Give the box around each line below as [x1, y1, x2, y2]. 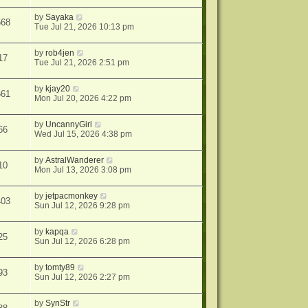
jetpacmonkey [45, 191, 98, 201]
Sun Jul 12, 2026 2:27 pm [34, 272, 131, 283]
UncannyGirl [45, 120, 93, 130]
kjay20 [45, 84, 71, 94]
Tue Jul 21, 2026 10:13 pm [34, 22, 135, 32]
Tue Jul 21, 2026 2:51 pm [34, 58, 130, 68]
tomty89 [45, 263, 76, 273]
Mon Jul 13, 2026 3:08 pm [34, 165, 132, 175]
